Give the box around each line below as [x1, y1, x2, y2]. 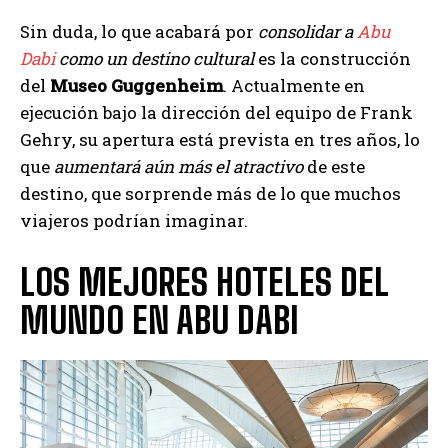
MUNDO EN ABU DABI [20, 299, 299, 343]
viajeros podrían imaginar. [20, 209, 248, 233]
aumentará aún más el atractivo [54, 155, 303, 179]
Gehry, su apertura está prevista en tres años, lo [20, 128, 420, 152]
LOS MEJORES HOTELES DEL [20, 261, 389, 305]
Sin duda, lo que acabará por [20, 20, 258, 44]
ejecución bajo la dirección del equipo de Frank [20, 101, 413, 125]
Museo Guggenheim [50, 74, 223, 98]
